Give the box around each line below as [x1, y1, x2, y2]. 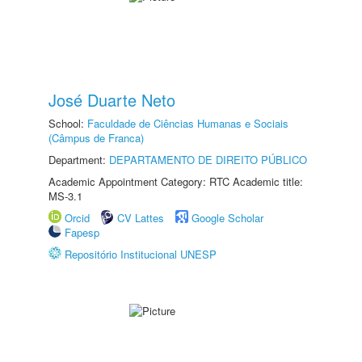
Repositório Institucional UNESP [65, 246, 217, 262]
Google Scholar [192, 210, 263, 225]
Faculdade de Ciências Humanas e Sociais [87, 116, 288, 131]
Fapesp [65, 225, 99, 240]
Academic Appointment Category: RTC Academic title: [48, 174, 303, 189]
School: [48, 116, 87, 131]
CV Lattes [117, 210, 164, 225]
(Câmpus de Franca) [48, 130, 144, 145]
